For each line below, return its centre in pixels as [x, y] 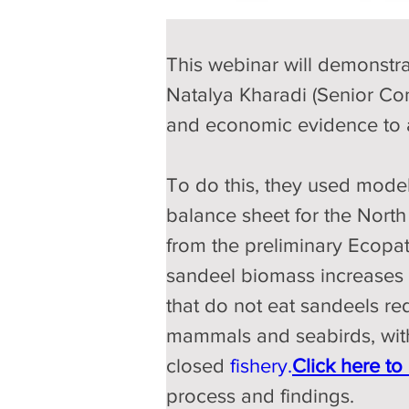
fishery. [261, 366]
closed [198, 366]
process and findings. [260, 396]
